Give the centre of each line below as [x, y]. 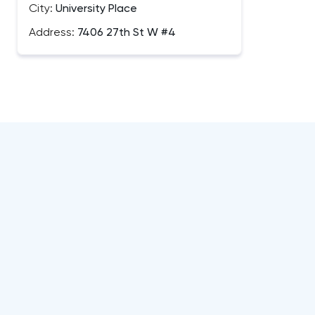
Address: [52, 33]
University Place [95, 9]
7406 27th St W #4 [125, 33]
